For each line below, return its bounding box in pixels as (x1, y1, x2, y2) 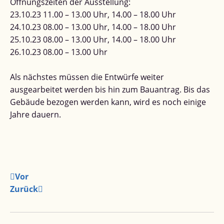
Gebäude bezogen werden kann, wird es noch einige (10, 96, 206, 108)
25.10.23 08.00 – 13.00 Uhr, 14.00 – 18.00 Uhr (10, 34, 176, 45)
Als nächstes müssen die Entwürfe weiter (10, 71, 164, 83)
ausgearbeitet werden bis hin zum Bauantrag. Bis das (10, 84, 210, 95)
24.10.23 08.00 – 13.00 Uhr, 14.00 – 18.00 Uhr (10, 21, 176, 33)
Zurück (10, 183, 38, 194)
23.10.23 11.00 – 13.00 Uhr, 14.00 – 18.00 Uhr (10, 9, 176, 20)
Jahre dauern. (10, 109, 61, 120)
